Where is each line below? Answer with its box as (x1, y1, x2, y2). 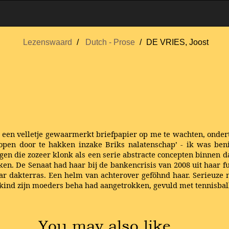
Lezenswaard (22, 38, 72, 47)
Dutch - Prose (85, 38, 135, 47)
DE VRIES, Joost (146, 38, 209, 47)
